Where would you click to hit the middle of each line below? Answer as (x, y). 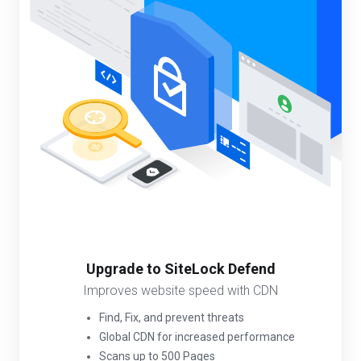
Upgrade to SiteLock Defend (180, 269)
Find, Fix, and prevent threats (171, 317)
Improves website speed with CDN (180, 290)
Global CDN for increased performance (197, 337)
